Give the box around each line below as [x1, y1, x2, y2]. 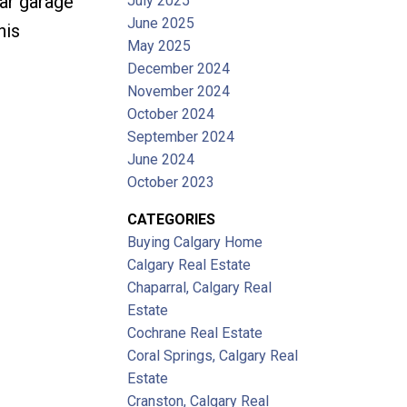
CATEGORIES [127, 210, 216, 228]
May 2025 [127, 36, 192, 55]
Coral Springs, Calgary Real [127, 346, 299, 364]
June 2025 [127, 14, 195, 32]
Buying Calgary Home [127, 233, 263, 251]
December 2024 [127, 59, 231, 77]
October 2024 [127, 104, 215, 123]
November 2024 [127, 82, 231, 100]
